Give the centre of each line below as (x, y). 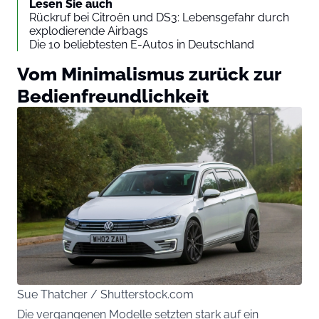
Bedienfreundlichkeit (113, 96)
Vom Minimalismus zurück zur (149, 74)
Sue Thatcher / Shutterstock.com (105, 295)
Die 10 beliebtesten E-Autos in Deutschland (142, 45)
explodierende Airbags (89, 31)
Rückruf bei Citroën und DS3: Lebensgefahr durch (159, 18)
